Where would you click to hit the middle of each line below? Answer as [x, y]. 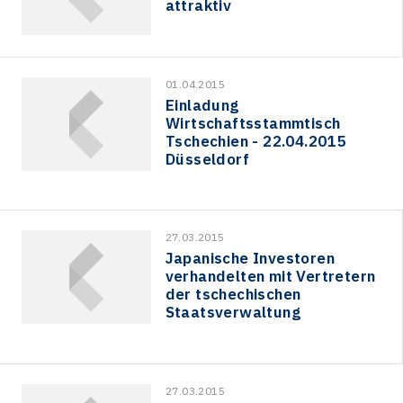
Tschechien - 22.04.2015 [256, 141]
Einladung [202, 105]
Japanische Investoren [250, 259]
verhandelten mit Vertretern [270, 277]
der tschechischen [233, 295]
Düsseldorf [208, 159]
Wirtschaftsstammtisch [253, 123]
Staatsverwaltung [233, 313]
